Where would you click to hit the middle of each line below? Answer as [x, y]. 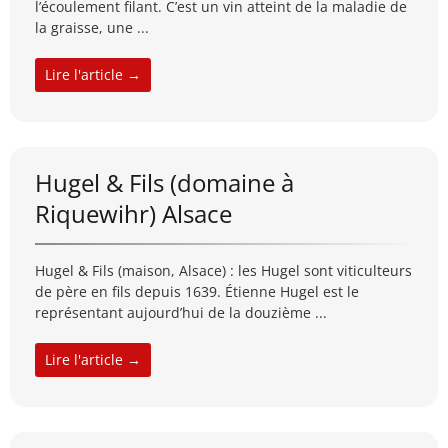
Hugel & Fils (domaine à [164, 183]
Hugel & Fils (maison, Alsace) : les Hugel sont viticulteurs [223, 271]
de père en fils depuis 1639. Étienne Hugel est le [197, 292]
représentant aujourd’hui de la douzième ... [181, 313]
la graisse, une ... [92, 28]
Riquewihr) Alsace [133, 214]
